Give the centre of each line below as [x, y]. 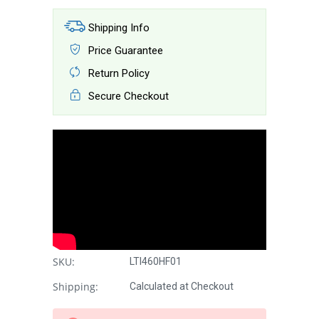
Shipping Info [117, 27]
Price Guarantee [124, 50]
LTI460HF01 [156, 261]
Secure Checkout [127, 96]
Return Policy [117, 73]
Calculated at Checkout [182, 286]
